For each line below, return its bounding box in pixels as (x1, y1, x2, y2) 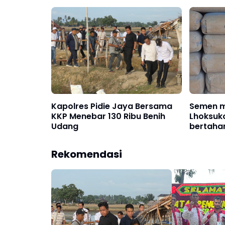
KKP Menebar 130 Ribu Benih (51, 110, 165, 123)
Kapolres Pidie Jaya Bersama (51, 100, 172, 113)
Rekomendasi (51, 147, 122, 162)
